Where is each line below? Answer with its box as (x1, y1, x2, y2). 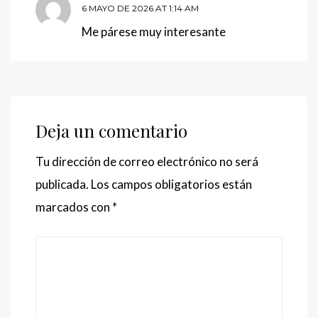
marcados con (35, 199, 112, 215)
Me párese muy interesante (82, 24, 226, 40)
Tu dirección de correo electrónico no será (35, 154, 258, 170)
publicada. (35, 177, 89, 192)
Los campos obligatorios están (91, 177, 252, 192)
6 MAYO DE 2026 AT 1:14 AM (82, 3, 199, 14)
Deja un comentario (35, 119, 187, 143)
